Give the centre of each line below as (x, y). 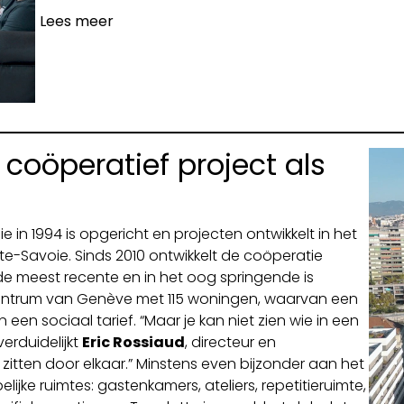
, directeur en (230, 342)
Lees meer (76, 21)
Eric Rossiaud (133, 342)
